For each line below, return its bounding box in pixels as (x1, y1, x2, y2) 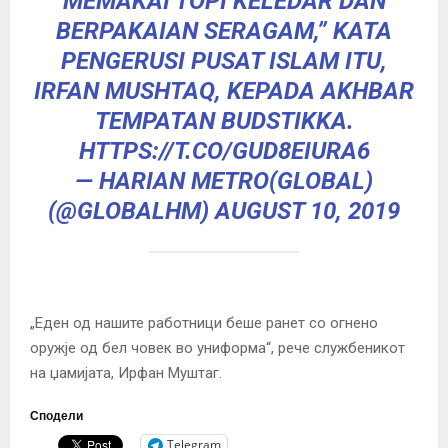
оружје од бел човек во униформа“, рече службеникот (30, 338, 405, 357)
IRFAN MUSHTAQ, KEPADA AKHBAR (34, 76, 414, 105)
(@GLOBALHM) (48, 196, 215, 225)
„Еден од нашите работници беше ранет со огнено (30, 313, 378, 332)
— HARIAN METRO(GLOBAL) (75, 166, 373, 195)
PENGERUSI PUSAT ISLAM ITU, (61, 46, 387, 75)
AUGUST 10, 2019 (215, 196, 400, 225)
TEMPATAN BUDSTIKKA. (94, 106, 354, 135)
